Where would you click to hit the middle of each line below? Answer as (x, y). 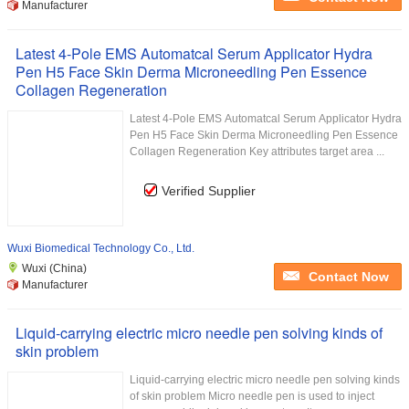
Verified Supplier (209, 191)
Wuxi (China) (54, 268)
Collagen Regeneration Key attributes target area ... (257, 152)
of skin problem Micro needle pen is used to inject (252, 396)
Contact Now (349, 277)
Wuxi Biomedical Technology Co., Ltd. (101, 248)
